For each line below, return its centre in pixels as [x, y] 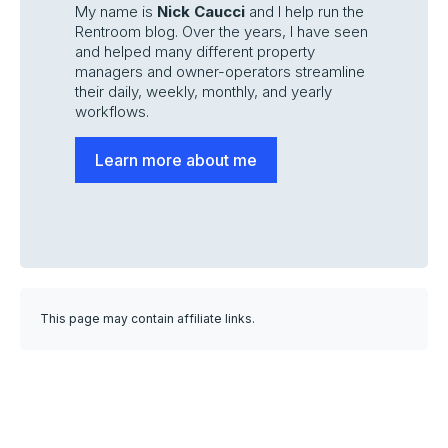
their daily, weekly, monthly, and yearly [203, 91]
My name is [116, 11]
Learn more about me [176, 160]
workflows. [112, 111]
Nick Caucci [201, 11]
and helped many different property [195, 51]
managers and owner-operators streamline [220, 71]
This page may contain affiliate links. [147, 318]
